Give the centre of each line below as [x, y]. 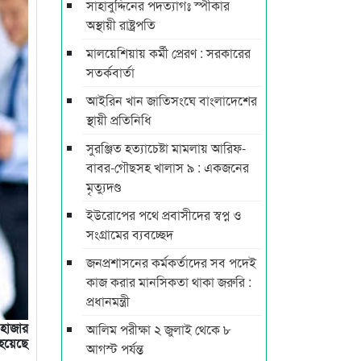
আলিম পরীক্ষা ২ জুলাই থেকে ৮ [159, 329]
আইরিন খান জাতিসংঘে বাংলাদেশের [172, 100]
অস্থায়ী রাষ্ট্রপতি [121, 24]
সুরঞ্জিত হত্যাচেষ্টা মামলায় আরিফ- [166, 147]
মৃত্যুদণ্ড [104, 186]
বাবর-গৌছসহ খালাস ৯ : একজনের [168, 167]
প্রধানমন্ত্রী [108, 301]
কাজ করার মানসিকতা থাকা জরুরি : [169, 281]
